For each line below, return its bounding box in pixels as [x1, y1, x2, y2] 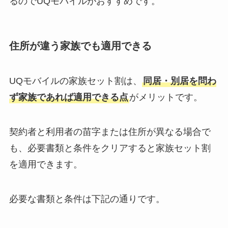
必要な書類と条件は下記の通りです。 [9, 193, 165, 204]
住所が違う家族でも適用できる [9, 40, 152, 51]
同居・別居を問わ [142, 76, 216, 87]
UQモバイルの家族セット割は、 [9, 76, 142, 87]
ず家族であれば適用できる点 [9, 92, 128, 103]
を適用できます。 [9, 159, 82, 169]
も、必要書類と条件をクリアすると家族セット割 [9, 142, 211, 153]
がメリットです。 [129, 92, 203, 103]
